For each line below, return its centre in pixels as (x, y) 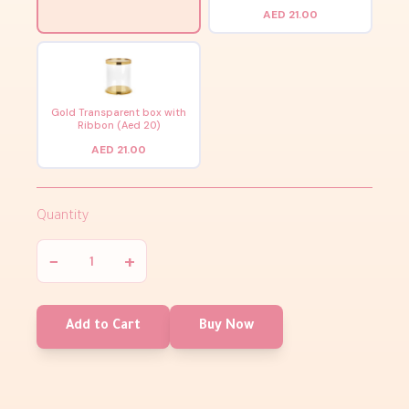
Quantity (63, 218)
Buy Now (226, 327)
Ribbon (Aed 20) (119, 126)
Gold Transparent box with (119, 113)
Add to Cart (103, 327)
